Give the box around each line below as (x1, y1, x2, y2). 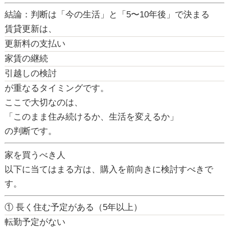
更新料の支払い (4, 39, 65, 49)
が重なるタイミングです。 (4, 83, 109, 94)
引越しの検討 (4, 68, 57, 79)
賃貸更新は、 (4, 24, 57, 34)
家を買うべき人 (4, 150, 65, 160)
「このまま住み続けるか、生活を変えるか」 (4, 112, 178, 122)
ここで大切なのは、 (4, 98, 83, 108)
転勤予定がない (4, 217, 65, 227)
